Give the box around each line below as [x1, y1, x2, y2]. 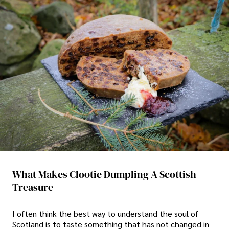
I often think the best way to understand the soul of [12, 208, 198, 219]
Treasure [12, 179, 53, 194]
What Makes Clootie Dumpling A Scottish [12, 167, 196, 181]
